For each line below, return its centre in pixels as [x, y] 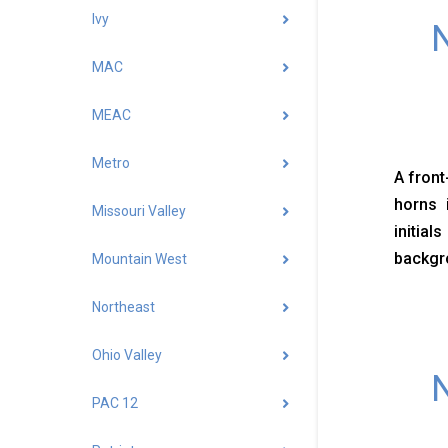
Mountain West [139, 259]
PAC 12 [115, 403]
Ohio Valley [127, 355]
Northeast [123, 307]
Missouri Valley [139, 211]
